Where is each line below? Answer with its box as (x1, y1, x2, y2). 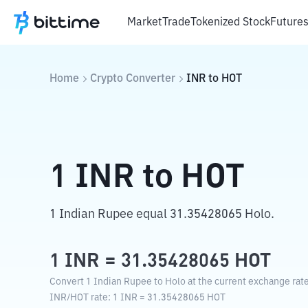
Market (127, 16, 162, 28)
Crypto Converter (90, 74, 175, 85)
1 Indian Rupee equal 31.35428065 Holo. (49, 208, 274, 221)
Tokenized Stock (190, 16, 270, 28)
